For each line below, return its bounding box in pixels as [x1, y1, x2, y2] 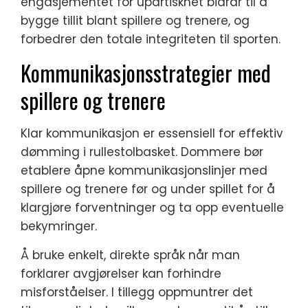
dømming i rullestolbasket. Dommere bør [21, 144, 263, 160]
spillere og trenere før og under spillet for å [21, 181, 275, 197]
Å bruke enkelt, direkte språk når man [21, 247, 240, 263]
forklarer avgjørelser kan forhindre [21, 265, 221, 282]
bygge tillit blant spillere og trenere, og [21, 12, 250, 29]
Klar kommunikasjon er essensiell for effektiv [21, 125, 283, 142]
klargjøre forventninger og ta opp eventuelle [21, 199, 284, 216]
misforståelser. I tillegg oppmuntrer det [21, 284, 253, 300]
